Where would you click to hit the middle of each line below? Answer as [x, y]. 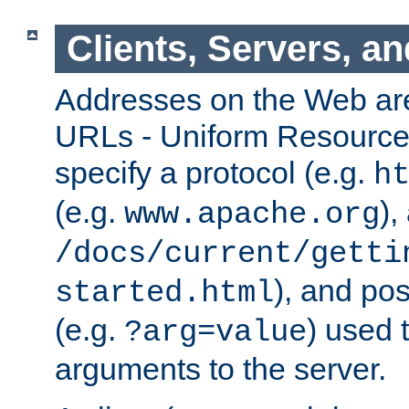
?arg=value [215, 332]
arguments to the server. [220, 368]
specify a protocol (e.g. [214, 172]
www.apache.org [252, 214]
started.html [164, 293]
